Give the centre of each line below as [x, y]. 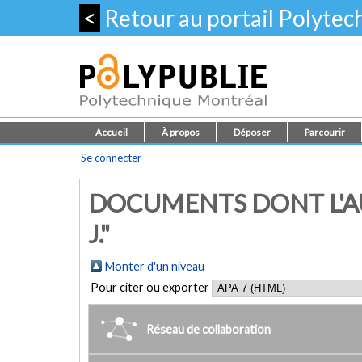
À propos [181, 132]
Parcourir [325, 132]
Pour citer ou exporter [151, 287]
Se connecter [111, 158]
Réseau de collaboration [208, 329]
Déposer [252, 132]
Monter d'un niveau [155, 266]
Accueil [112, 132]
